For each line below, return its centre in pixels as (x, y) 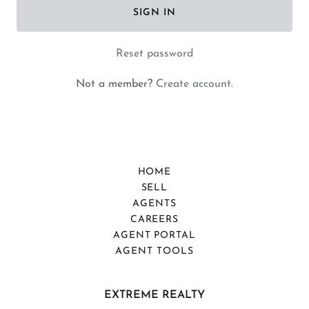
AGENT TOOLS (154, 251)
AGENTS (154, 204)
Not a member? (114, 84)
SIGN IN (154, 12)
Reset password (154, 54)
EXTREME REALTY (154, 295)
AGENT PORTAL (154, 236)
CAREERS (154, 220)
